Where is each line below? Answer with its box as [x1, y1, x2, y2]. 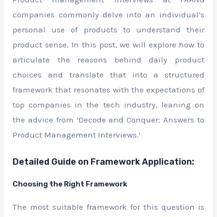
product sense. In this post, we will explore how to [13, 40, 204, 49]
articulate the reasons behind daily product [13, 55, 204, 64]
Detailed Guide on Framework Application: [13, 156, 195, 168]
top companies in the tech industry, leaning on [13, 100, 204, 109]
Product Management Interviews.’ [13, 130, 141, 139]
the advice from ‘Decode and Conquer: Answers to [13, 115, 204, 124]
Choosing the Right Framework [13, 180, 128, 189]
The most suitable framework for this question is [13, 202, 204, 212]
